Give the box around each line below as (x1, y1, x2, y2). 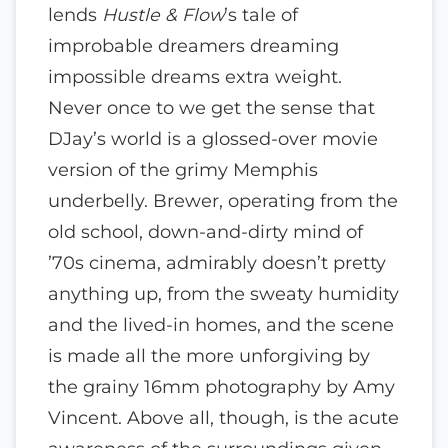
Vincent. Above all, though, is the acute (48, 407, 399, 429)
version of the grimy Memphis (48, 159, 318, 181)
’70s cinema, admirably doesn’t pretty (48, 252, 386, 274)
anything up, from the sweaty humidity (48, 283, 399, 305)
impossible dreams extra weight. (48, 66, 342, 88)
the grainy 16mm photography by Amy (48, 376, 395, 398)
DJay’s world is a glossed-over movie (48, 128, 378, 150)
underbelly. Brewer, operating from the (48, 190, 398, 212)
